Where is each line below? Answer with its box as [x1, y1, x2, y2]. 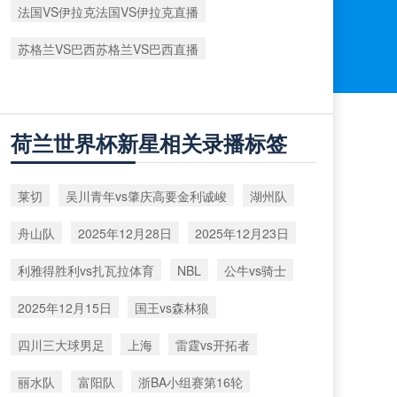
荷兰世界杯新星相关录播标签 [11, 128, 287, 158]
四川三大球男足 [18, 335, 105, 354]
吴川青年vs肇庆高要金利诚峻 [66, 186, 227, 205]
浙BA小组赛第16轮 [138, 372, 243, 391]
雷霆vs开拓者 [175, 335, 250, 354]
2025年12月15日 [18, 298, 112, 316]
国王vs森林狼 [135, 298, 209, 316]
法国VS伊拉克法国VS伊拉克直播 [18, 2, 198, 20]
